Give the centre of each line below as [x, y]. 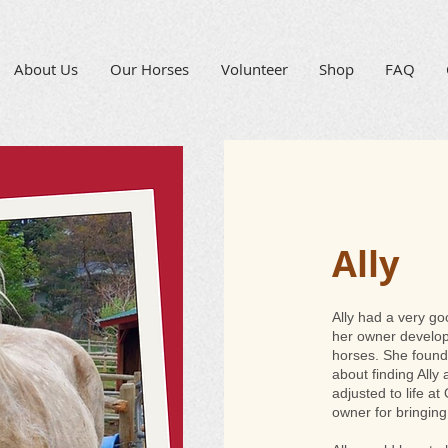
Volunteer [254, 69]
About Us [46, 69]
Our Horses [149, 69]
